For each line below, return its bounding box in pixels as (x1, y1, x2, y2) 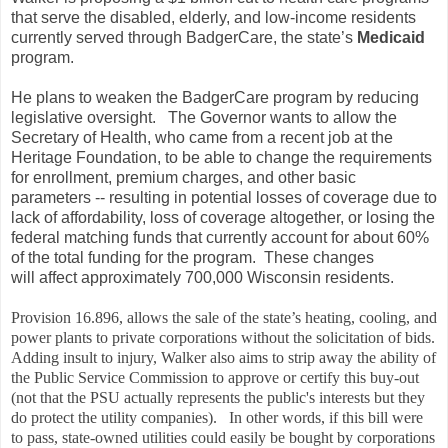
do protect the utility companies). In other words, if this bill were (11, 409, 423, 427)
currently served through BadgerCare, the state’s (11, 29, 357, 47)
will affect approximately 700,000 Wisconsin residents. (11, 269, 394, 287)
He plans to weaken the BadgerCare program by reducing (11, 89, 419, 107)
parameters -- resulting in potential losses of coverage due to (11, 189, 437, 207)
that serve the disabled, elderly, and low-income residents (11, 9, 416, 27)
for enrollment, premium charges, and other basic (11, 169, 356, 187)
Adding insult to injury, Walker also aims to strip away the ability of (11, 349, 436, 367)
